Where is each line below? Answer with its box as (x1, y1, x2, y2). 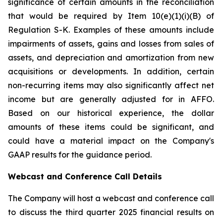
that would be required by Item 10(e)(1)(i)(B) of (8, 11, 214, 21)
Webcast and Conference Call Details (8, 171, 162, 181)
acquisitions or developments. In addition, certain (8, 66, 214, 76)
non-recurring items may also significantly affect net (8, 80, 214, 90)
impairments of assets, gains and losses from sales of (8, 39, 214, 49)
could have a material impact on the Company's (8, 136, 214, 146)
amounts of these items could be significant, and (8, 122, 214, 132)
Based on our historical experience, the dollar (8, 108, 214, 118)
